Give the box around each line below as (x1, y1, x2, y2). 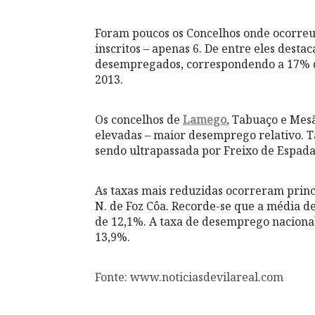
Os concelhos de (95, 112, 183, 127)
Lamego (183, 112, 226, 127)
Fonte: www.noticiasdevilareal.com (95, 269, 283, 285)
